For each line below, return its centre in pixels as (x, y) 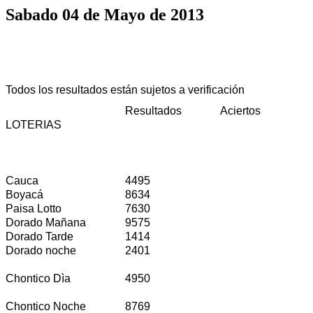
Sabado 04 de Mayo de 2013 (105, 14)
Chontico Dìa (38, 278)
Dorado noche (41, 250)
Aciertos (240, 110)
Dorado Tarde (39, 236)
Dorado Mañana (46, 222)
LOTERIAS (34, 124)
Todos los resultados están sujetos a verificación (125, 89)
